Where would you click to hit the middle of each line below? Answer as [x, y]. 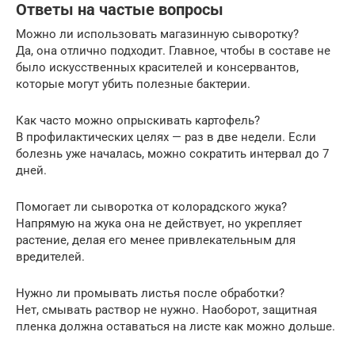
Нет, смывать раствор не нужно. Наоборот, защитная [166, 309]
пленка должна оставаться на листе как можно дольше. [176, 326]
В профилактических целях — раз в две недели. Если [166, 137]
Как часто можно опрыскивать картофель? [138, 120]
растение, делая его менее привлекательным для [156, 240]
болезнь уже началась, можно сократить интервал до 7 [172, 153]
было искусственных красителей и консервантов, [157, 67]
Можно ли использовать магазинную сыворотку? [157, 34]
